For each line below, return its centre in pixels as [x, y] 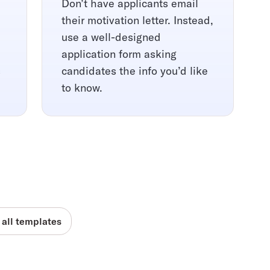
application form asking [119, 54]
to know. [82, 88]
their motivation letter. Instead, [137, 20]
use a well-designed [111, 37]
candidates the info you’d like [134, 71]
